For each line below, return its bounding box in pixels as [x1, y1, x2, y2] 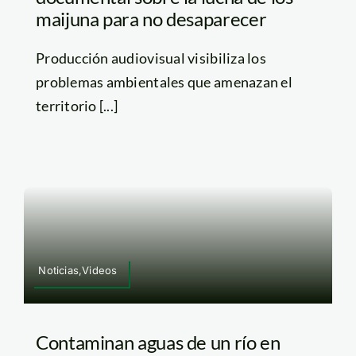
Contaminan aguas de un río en [35, 331, 281, 354]
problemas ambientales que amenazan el [35, 72, 292, 91]
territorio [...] [35, 96, 118, 114]
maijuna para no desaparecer [35, 6, 267, 30]
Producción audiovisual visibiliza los [35, 48, 266, 67]
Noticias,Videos [38, 264, 118, 277]
